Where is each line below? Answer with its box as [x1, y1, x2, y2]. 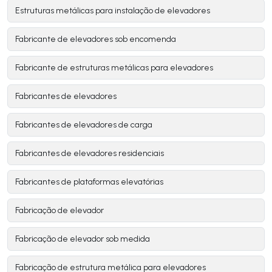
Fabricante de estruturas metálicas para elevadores [15, 63, 213, 73]
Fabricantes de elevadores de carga [15, 120, 152, 131]
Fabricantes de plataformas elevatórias [15, 177, 163, 188]
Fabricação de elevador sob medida [15, 234, 150, 245]
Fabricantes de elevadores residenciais [15, 148, 164, 159]
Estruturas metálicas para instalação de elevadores [15, 5, 210, 16]
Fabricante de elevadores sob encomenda [15, 34, 176, 45]
